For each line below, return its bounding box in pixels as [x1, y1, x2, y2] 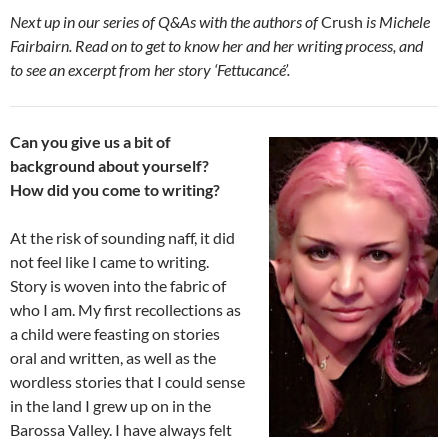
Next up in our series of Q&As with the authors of [10, 12, 321, 32]
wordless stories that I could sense [10, 372, 245, 392]
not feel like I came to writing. [10, 252, 209, 272]
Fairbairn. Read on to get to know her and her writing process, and [10, 36, 423, 56]
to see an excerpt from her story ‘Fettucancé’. [10, 60, 290, 80]
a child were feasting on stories [10, 324, 220, 344]
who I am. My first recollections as [10, 300, 241, 320]
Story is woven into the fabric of [10, 276, 226, 296]
